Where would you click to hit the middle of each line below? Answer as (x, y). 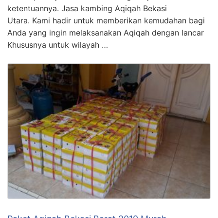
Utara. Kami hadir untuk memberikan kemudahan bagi (106, 21)
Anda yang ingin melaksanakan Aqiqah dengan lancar (106, 33)
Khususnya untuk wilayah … (58, 45)
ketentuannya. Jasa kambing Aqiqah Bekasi (87, 9)
